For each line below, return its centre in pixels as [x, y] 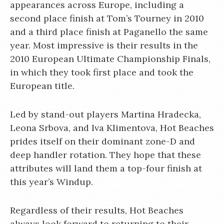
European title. [42, 86]
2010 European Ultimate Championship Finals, [110, 59]
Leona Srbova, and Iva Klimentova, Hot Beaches [112, 128]
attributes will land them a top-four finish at [106, 168]
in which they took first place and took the [102, 72]
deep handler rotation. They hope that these [105, 155]
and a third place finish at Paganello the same [109, 32]
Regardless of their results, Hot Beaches [97, 210]
